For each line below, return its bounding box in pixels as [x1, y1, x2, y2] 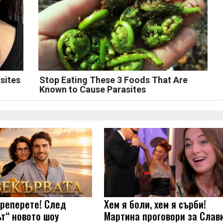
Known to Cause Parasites [39, 84, 146, 95]
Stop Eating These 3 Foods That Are [39, 75, 188, 85]
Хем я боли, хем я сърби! [104, 197, 207, 212]
